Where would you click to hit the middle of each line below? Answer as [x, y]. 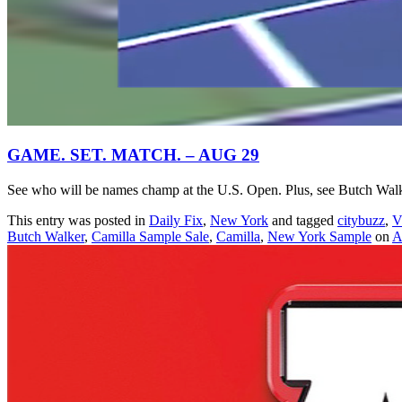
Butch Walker [46, 237]
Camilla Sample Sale [150, 237]
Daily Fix [176, 221]
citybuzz [361, 221]
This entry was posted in [78, 221]
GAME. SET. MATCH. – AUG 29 [133, 155]
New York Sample [319, 237]
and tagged [303, 221]
